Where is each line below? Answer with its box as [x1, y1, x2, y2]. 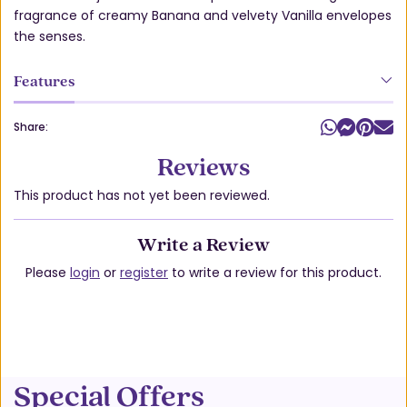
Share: [14, 120, 48, 135]
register [120, 263, 168, 282]
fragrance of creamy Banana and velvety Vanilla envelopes [14, 6, 392, 25]
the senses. [14, 27, 85, 46]
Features [14, 70, 74, 91]
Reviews [157, 149, 250, 184]
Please [25, 263, 70, 282]
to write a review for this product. [168, 263, 382, 282]
